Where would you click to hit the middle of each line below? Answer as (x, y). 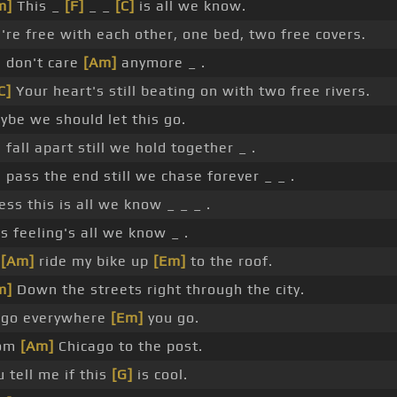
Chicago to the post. (128, 346)
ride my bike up (94, 261)
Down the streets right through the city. (159, 290)
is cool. (160, 375)
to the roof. (230, 261)
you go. (171, 318)
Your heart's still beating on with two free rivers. (191, 91)
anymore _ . (161, 63)
